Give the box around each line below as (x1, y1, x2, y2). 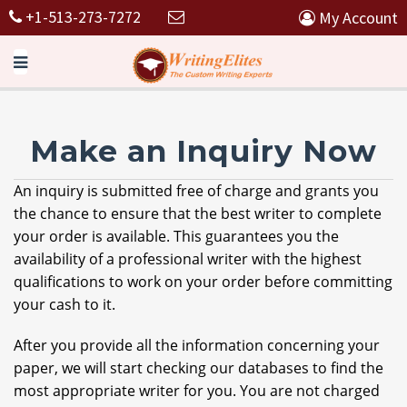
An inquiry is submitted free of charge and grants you (14, 181, 379, 201)
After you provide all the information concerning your (14, 335, 380, 355)
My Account (315, 7, 398, 28)
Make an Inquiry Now (30, 133, 377, 169)
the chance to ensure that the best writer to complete (14, 203, 382, 223)
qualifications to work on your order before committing (14, 272, 392, 292)
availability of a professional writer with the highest (14, 249, 362, 269)
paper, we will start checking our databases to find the (14, 358, 383, 378)
